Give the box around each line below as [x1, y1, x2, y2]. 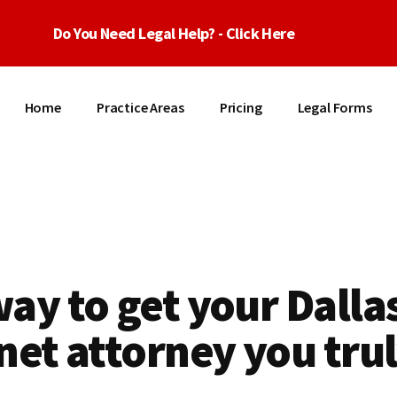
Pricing [219, 98, 262, 116]
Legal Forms [297, 98, 372, 116]
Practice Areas [96, 98, 184, 116]
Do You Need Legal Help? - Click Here [52, 23, 295, 43]
